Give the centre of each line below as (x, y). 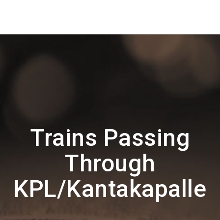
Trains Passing (110, 138)
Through (110, 163)
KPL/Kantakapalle (110, 189)
